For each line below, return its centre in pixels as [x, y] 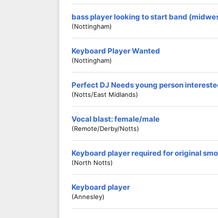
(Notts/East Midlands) [105, 94]
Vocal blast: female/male [116, 119]
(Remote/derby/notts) [105, 128]
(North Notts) [92, 163]
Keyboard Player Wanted [116, 51]
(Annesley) [88, 197]
